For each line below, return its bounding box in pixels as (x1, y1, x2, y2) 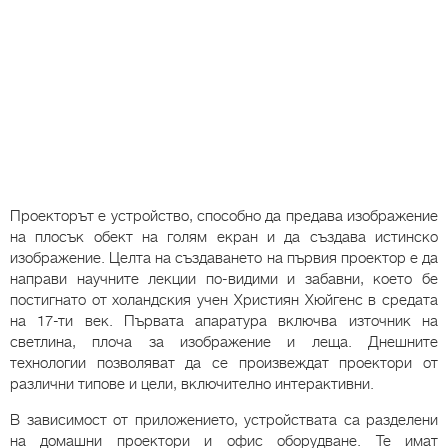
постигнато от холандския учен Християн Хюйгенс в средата (10, 291, 438, 310)
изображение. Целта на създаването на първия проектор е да (10, 249, 438, 268)
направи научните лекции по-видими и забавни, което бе (10, 270, 438, 289)
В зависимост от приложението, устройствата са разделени (10, 411, 438, 430)
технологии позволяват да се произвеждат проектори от (10, 354, 438, 373)
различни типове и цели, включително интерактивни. (10, 375, 374, 394)
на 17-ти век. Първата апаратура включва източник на (10, 312, 438, 331)
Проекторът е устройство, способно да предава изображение (10, 207, 438, 226)
